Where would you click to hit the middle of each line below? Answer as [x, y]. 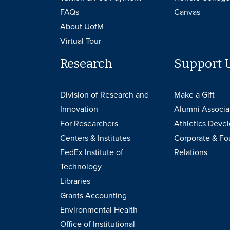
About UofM [82, 26]
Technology [81, 167]
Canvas [187, 12]
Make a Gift [194, 95]
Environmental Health [99, 210]
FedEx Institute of [92, 152]
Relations [190, 152]
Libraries [75, 181]
